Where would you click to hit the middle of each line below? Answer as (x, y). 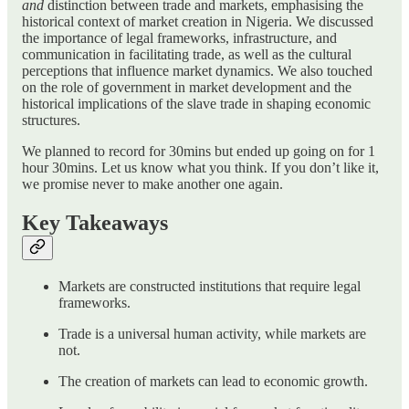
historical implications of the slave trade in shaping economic (196, 103)
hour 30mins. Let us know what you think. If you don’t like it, (200, 167)
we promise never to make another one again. (152, 184)
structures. (51, 120)
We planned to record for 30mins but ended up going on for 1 (199, 151)
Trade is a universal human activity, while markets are (212, 333)
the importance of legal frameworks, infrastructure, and (179, 37)
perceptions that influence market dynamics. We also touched (197, 70)
